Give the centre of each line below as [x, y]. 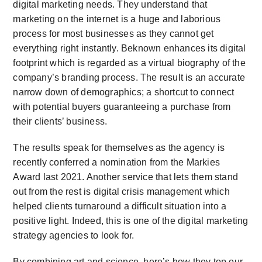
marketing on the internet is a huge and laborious [117, 19]
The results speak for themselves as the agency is [119, 147]
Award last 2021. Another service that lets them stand [125, 177]
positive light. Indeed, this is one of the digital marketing [131, 220]
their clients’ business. [60, 121]
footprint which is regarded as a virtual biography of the [129, 63]
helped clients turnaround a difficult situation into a [120, 206]
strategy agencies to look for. [74, 235]
